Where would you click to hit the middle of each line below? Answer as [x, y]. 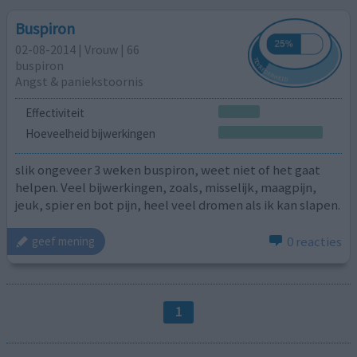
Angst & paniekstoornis [80, 81]
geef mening [64, 241]
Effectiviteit [55, 113]
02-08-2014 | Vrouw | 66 [78, 49]
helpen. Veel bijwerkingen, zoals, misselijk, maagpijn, [166, 187]
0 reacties [314, 241]
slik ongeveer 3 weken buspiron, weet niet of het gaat [168, 169]
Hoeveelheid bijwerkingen [90, 134]
